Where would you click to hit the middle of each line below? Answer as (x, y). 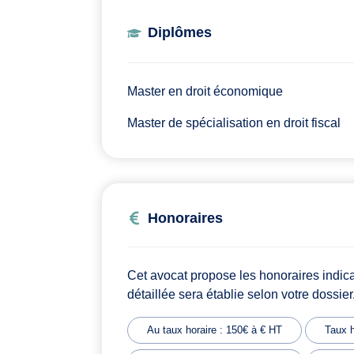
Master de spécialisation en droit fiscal (234, 123)
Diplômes (180, 33)
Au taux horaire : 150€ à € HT (215, 330)
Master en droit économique (205, 92)
